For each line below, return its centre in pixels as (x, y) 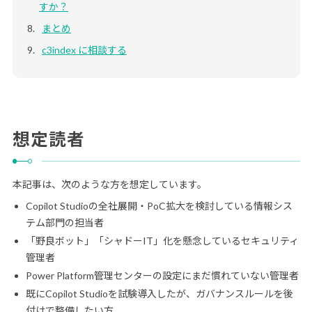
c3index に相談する (84, 50)
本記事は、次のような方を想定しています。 (109, 185)
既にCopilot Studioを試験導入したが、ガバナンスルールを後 (159, 293)
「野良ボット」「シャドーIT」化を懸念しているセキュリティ (162, 241)
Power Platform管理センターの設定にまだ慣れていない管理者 (162, 275)
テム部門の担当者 (64, 223)
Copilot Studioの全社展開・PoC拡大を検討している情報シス (159, 206)
